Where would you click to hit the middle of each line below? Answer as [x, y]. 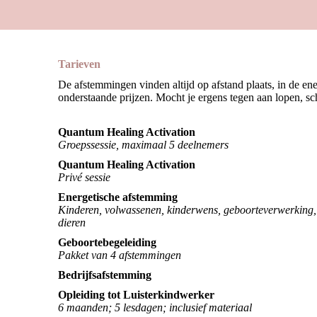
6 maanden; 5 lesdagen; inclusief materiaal [155, 308]
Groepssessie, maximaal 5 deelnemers [143, 145]
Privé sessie [84, 178]
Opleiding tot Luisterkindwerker [136, 295]
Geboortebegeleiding [107, 243]
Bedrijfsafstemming [105, 275]
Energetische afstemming [118, 197]
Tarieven [79, 64]
